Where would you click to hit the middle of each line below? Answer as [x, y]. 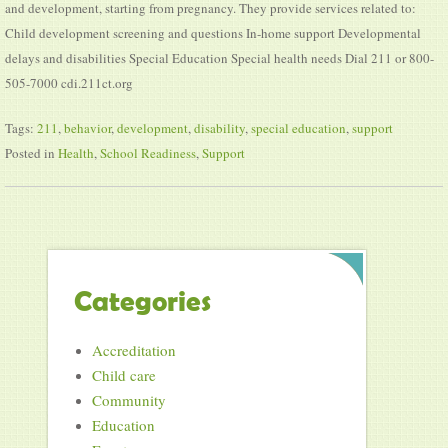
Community [128, 399]
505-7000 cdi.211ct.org [69, 82]
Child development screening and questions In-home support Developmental [213, 32]
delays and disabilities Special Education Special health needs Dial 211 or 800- [219, 57]
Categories [142, 300]
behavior [87, 127]
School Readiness [148, 152]
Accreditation [133, 349]
